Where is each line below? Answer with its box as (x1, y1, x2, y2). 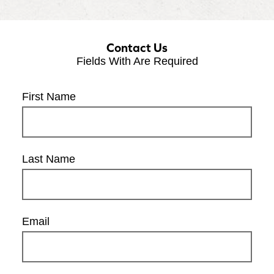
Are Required (133, 55, 198, 67)
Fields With (76, 55, 133, 67)
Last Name (22, 153, 75, 165)
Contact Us (106, 40, 168, 54)
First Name (22, 91, 76, 103)
